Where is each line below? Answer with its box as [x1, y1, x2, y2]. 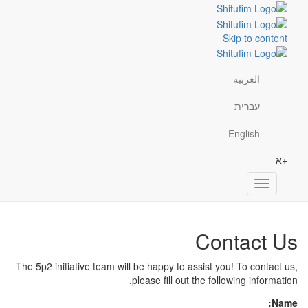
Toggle [243, 177, 273, 192]
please [142, 272, 174, 287]
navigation [228, 191, 273, 206]
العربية [243, 71, 270, 86]
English [239, 126, 270, 141]
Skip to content [233, 30, 298, 45]
